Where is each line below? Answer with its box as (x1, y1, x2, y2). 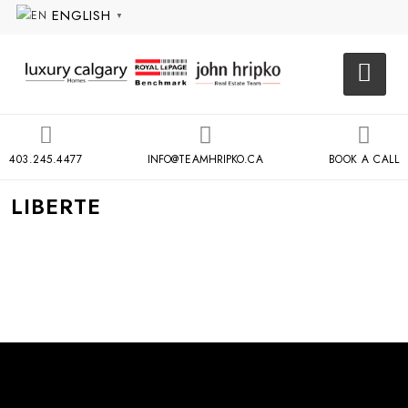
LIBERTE (11, 190, 101, 222)
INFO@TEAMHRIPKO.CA (147, 151, 263, 168)
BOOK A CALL (328, 151, 399, 168)
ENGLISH (52, 5, 111, 25)
